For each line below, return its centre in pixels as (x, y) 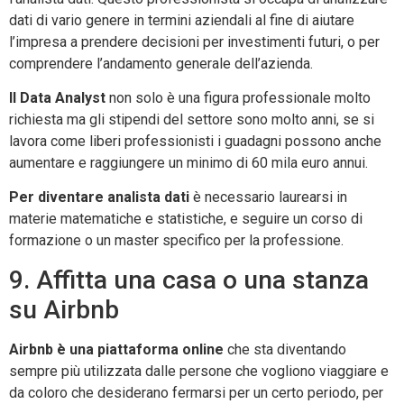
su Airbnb (64, 309)
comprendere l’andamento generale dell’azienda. (161, 63)
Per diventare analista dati (99, 197)
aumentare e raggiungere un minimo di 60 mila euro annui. (188, 162)
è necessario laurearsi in (268, 197)
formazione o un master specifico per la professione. (176, 241)
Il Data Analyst (57, 97)
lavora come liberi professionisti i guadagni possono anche (195, 141)
